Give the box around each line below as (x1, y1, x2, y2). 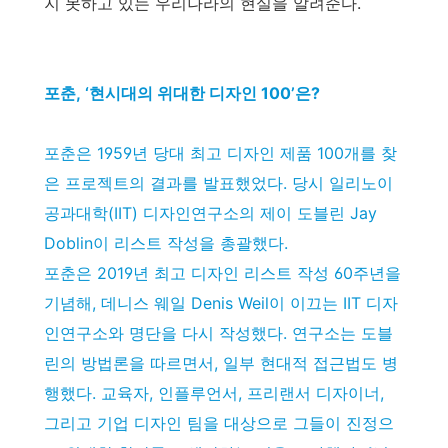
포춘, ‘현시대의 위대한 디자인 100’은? (44, 83, 320, 103)
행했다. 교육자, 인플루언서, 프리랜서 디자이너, (44, 383, 384, 403)
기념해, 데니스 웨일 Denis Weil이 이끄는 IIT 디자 (44, 293, 398, 313)
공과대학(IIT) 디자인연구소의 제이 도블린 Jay (44, 203, 377, 223)
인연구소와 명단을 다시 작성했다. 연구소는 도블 (44, 323, 393, 343)
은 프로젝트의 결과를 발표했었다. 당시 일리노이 (44, 173, 393, 193)
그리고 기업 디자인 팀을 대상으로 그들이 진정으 (44, 413, 394, 433)
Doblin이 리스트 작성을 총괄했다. (44, 233, 288, 253)
